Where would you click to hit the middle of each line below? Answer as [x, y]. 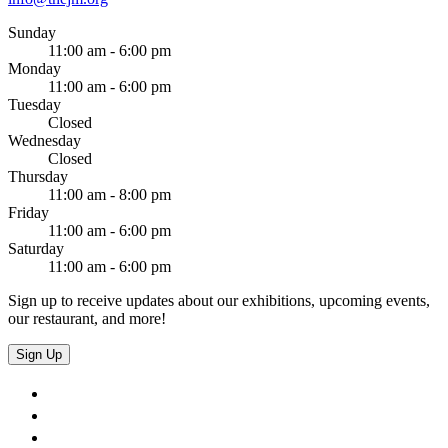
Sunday [32, 32]
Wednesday [44, 140]
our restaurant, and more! [87, 318]
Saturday [36, 248]
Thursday [38, 176]
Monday [34, 68]
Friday [28, 212]
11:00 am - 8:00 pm [109, 194]
